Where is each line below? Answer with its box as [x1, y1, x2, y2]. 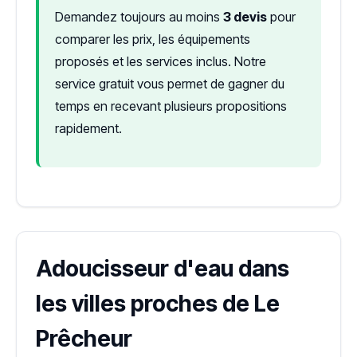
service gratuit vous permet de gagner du [55, 75, 284, 92]
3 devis [223, 8, 267, 25]
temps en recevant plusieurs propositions [55, 97, 287, 114]
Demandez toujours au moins [55, 8, 223, 25]
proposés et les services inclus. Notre [55, 53, 266, 69]
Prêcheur [36, 324, 132, 352]
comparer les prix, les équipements [55, 30, 250, 47]
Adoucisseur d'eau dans [36, 254, 289, 282]
